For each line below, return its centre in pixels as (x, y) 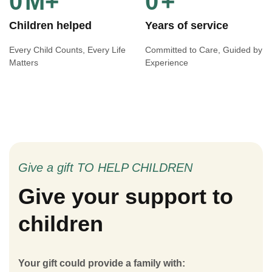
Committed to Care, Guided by (204, 50)
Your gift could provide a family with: (102, 263)
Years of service (187, 25)
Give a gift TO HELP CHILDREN (105, 168)
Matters (24, 63)
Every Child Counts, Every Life (67, 50)
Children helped (50, 25)
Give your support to (126, 196)
